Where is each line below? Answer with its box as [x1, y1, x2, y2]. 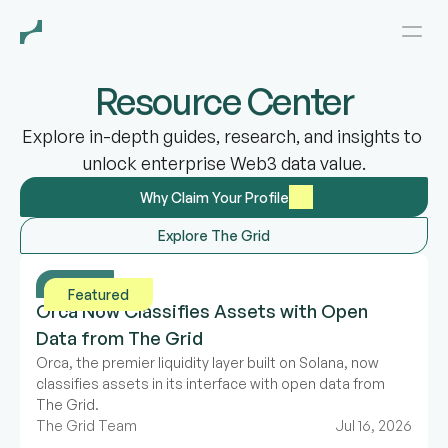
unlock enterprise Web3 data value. [82, 152, 366, 174]
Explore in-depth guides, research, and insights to [22, 125, 422, 147]
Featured [68, 286, 129, 303]
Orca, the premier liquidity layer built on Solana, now [36, 354, 379, 371]
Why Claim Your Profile [139, 188, 289, 206]
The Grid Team [36, 417, 137, 434]
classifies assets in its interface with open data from [36, 375, 385, 392]
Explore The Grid [158, 227, 270, 244]
